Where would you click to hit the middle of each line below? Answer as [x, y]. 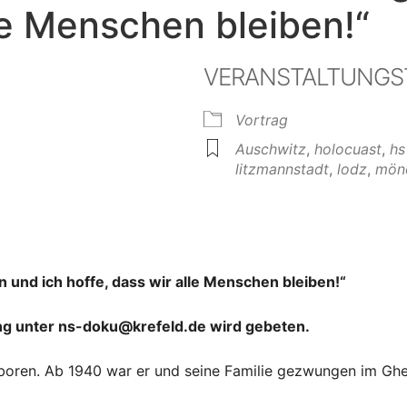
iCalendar [226, 234]
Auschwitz [271, 149]
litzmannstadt [282, 169]
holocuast [348, 149]
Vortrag [262, 119]
